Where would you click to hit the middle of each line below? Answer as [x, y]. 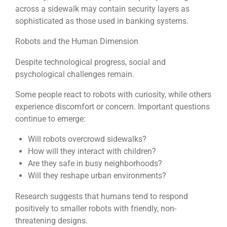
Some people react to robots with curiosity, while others [113, 95]
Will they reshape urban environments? [97, 176]
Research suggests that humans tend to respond [102, 196]
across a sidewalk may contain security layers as [102, 9]
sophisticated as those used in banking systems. [102, 21]
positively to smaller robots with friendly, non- [96, 208]
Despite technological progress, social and [90, 62]
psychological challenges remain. [75, 74]
